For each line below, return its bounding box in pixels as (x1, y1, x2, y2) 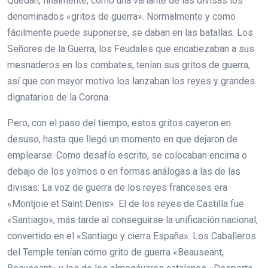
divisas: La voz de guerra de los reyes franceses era (7, 182, 227, 193)
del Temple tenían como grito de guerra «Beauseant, (7, 246, 224, 258)
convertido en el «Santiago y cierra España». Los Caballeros (7, 230, 256, 242)
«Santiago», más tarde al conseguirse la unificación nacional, (7, 214, 258, 226)
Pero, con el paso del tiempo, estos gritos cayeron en (7, 117, 231, 129)
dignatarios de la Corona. (7, 92, 110, 103)
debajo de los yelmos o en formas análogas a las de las (7, 166, 240, 177)
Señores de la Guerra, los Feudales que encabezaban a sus (7, 43, 254, 54)
